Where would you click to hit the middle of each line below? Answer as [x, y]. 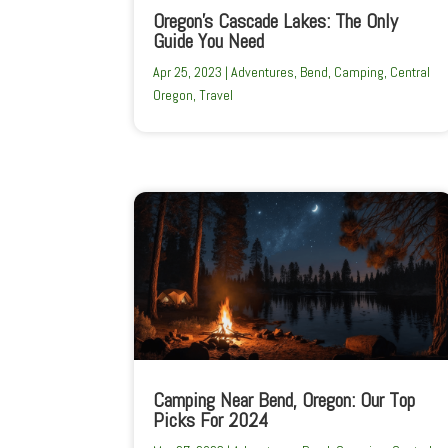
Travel [216, 95]
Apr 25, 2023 [188, 72]
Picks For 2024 [211, 420]
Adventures [263, 72]
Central [410, 72]
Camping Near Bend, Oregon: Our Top [284, 400]
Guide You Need [209, 41]
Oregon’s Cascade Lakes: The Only [276, 21]
